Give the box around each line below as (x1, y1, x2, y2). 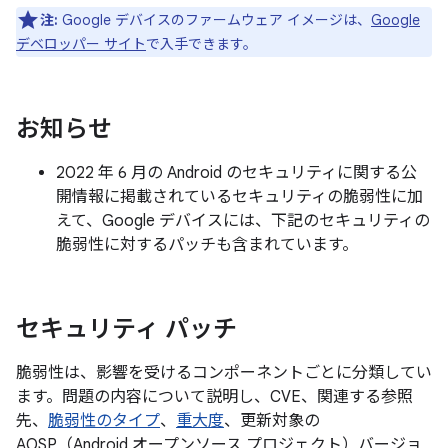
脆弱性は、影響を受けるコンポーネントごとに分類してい (16, 363, 432, 383)
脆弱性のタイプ (48, 411, 160, 431)
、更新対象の (224, 411, 320, 431)
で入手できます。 (146, 35, 257, 53)
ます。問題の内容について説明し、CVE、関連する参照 (16, 387, 413, 407)
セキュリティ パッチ (16, 314, 237, 344)
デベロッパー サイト (16, 35, 146, 53)
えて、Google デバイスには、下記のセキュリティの (56, 211, 430, 231)
